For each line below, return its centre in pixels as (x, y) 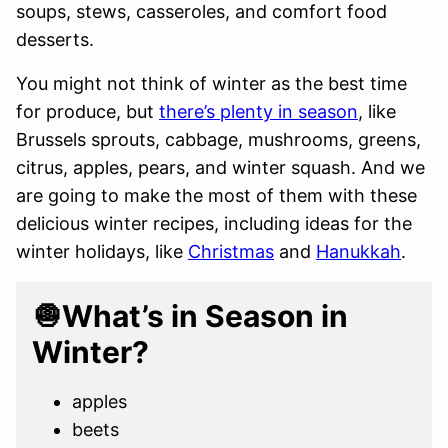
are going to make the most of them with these (216, 195)
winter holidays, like (102, 251)
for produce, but (87, 111)
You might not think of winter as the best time (211, 83)
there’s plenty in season (258, 111)
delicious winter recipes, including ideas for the (214, 223)
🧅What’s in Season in (190, 316)
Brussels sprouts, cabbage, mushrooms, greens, (218, 139)
